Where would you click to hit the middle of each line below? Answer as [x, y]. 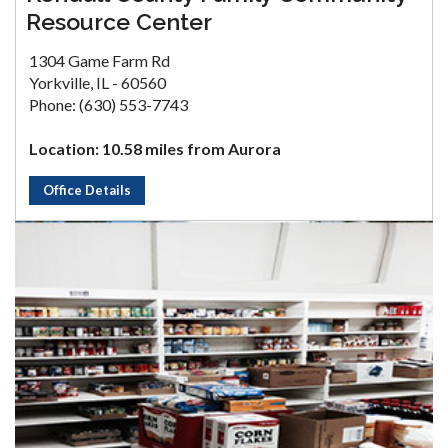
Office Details [87, 189]
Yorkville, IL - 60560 [97, 82]
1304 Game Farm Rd [99, 60]
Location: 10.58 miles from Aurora [155, 148]
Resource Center [119, 21]
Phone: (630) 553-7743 [108, 104]
